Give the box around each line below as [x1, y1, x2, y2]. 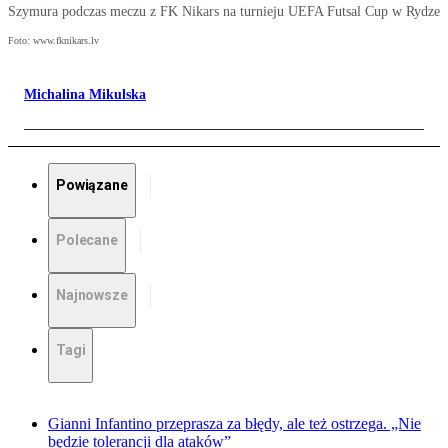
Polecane [56, 232, 118, 249]
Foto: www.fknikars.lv [8, 35, 99, 47]
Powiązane [56, 177, 128, 194]
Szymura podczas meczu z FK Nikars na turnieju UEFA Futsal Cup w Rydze [8, 4, 440, 20]
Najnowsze [56, 287, 128, 304]
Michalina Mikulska [24, 87, 146, 103]
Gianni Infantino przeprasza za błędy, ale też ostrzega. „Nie [48, 415, 421, 433]
